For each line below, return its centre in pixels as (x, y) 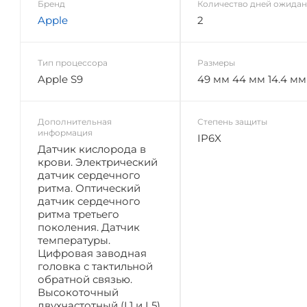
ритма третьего (78, 214)
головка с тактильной (95, 266)
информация (65, 132)
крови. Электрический (98, 162)
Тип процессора (73, 62)
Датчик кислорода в (92, 149)
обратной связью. (85, 279)
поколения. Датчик (89, 227)
